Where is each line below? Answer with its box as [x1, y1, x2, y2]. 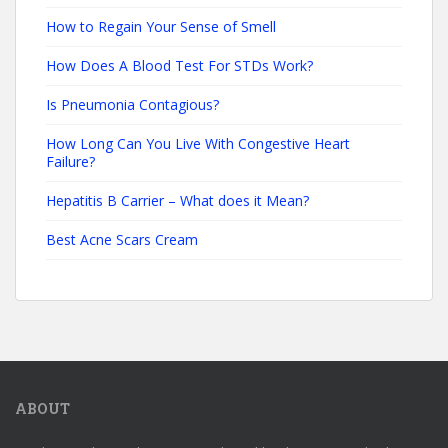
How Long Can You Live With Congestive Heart [46, 134, 350, 153]
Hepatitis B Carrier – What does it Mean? [46, 191, 309, 210]
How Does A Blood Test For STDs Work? [46, 56, 313, 75]
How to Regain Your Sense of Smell [46, 17, 276, 36]
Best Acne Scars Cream [46, 230, 198, 249]
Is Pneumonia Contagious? [46, 95, 219, 114]
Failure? [46, 152, 95, 171]
